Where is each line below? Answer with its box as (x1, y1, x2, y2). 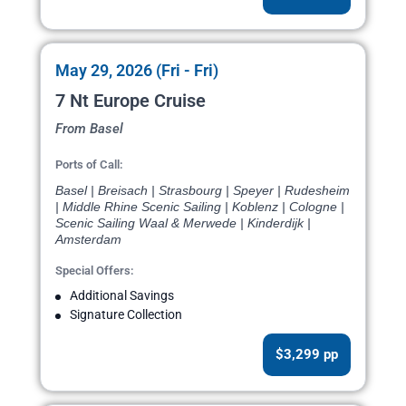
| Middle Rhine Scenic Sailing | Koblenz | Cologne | (55, 199, 344, 215)
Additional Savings (70, 288, 174, 304)
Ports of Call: (55, 158, 123, 172)
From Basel (55, 121, 123, 138)
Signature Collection (70, 307, 182, 323)
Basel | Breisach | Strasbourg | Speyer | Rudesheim (55, 183, 350, 198)
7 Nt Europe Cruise (55, 90, 206, 112)
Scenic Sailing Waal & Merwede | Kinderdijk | (55, 216, 311, 231)
